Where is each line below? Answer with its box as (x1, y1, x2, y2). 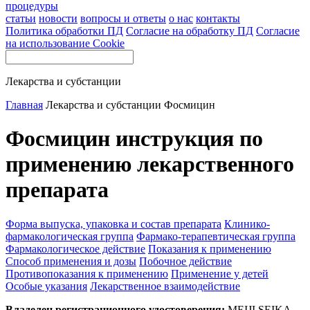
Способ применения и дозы (6, 255, 136, 267)
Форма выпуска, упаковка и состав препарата (6, 217, 221, 230)
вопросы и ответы (80, 12, 166, 24)
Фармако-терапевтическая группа (136, 230, 295, 242)
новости (39, 12, 77, 24)
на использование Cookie (6, 37, 125, 49)
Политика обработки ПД (6, 25, 123, 37)
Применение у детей (171, 267, 268, 280)
